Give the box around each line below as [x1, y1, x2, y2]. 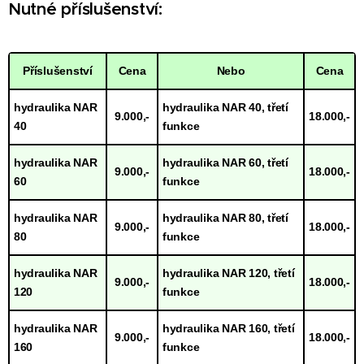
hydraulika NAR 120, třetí [162, 266, 295, 279]
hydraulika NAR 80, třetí [162, 210, 288, 224]
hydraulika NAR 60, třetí [162, 155, 288, 169]
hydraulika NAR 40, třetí [162, 100, 288, 114]
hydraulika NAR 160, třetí [162, 321, 295, 335]
